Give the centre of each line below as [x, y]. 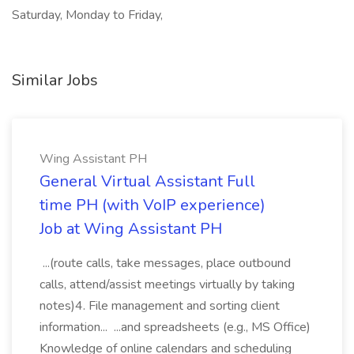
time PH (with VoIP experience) [153, 205]
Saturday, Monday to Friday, [87, 15]
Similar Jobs [55, 80]
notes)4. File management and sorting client [160, 306]
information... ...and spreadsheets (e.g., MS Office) [175, 327]
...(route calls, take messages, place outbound [165, 263]
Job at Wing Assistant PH [131, 229]
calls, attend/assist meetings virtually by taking [167, 284]
